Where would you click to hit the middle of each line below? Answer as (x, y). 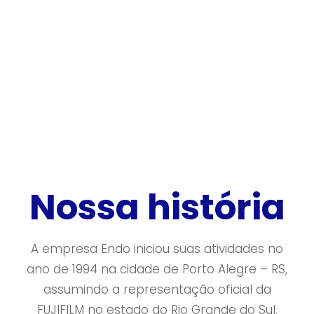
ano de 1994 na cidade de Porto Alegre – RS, (157, 269)
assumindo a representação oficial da (157, 289)
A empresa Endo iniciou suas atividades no (157, 249)
